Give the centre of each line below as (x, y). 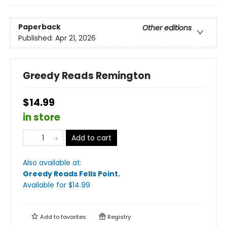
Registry (118, 217)
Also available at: (52, 162)
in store (42, 117)
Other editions (167, 28)
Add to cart (91, 138)
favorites (73, 217)
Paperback (40, 27)
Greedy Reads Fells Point (70, 174)
